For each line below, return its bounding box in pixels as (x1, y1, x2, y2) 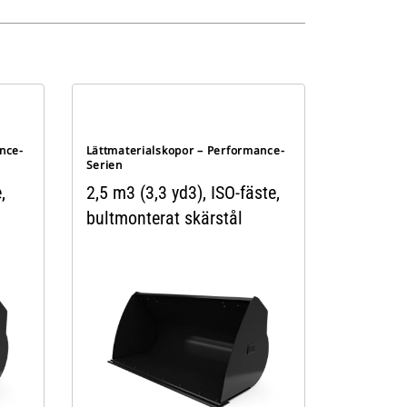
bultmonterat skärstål (85, 207, 243, 229)
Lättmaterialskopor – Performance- (85, 143, 285, 158)
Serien (85, 157, 123, 173)
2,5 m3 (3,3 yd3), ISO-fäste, (85, 182, 280, 203)
